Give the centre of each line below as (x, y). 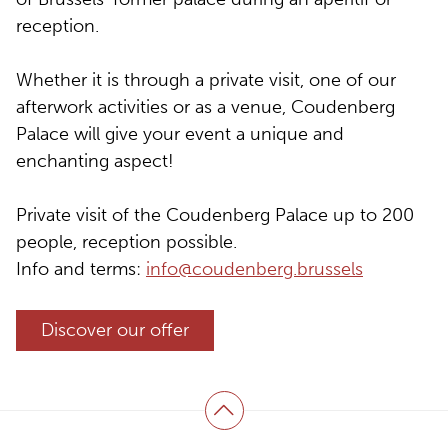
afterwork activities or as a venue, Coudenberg (205, 107)
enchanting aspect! (95, 161)
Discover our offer (115, 330)
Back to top (284, 428)
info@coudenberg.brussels (254, 269)
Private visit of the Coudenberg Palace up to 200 (215, 215)
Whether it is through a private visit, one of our (206, 80)
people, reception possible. (126, 242)
